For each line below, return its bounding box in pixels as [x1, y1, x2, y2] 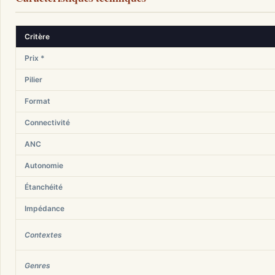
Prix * [25, 53, 45, 63]
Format [25, 96, 50, 106]
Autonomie [25, 161, 63, 170]
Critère [25, 32, 50, 41]
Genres [25, 261, 50, 270]
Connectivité [25, 118, 70, 127]
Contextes [25, 230, 62, 239]
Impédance [25, 204, 64, 213]
